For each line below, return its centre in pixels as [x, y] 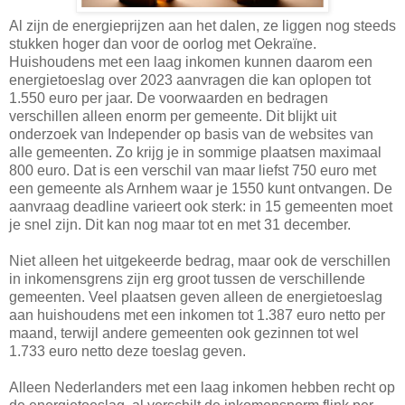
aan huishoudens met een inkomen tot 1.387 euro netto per [197, 316]
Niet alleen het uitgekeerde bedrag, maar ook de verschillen [200, 261]
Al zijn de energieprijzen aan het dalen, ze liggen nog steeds [202, 26]
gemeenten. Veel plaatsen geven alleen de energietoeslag [196, 297]
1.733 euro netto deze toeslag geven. [127, 352]
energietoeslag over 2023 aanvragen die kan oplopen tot [190, 80]
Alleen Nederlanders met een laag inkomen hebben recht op [202, 388]
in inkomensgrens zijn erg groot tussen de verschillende [187, 279]
